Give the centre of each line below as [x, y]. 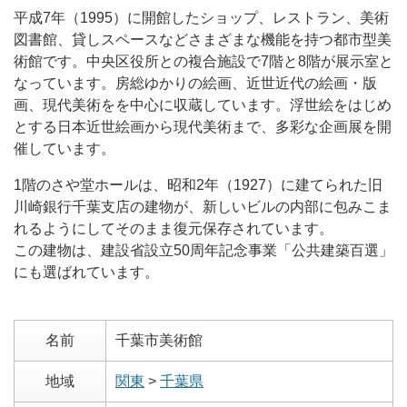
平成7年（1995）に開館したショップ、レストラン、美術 [201, 18]
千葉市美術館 [159, 341]
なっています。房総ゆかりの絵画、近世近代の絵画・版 [195, 84]
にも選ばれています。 [86, 273]
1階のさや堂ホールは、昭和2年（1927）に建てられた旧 [198, 185]
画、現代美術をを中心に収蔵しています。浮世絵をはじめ [203, 105]
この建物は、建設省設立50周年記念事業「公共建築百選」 [203, 251]
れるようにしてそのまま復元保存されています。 [174, 229]
